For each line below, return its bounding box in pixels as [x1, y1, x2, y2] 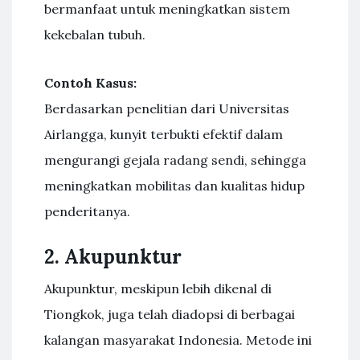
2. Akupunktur [44, 244, 182, 269]
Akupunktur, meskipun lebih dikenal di [44, 280, 272, 297]
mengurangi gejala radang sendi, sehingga [44, 152, 306, 168]
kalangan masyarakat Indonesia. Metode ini [44, 332, 312, 348]
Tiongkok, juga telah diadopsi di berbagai [44, 306, 295, 322]
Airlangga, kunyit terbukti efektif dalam [44, 126, 283, 142]
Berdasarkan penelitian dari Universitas [44, 100, 289, 117]
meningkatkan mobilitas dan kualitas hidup [44, 178, 305, 194]
